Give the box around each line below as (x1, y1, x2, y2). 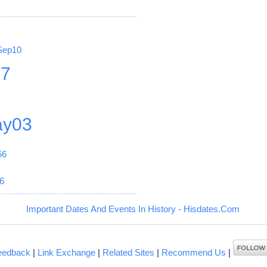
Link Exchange (38, 247, 96, 257)
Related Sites (103, 247, 155, 257)
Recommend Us (162, 247, 226, 257)
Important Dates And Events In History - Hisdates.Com (26, 203, 240, 214)
